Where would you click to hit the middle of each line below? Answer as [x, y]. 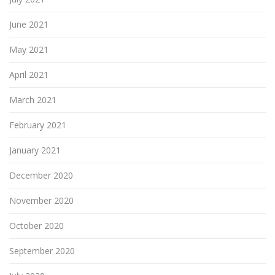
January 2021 [35, 150]
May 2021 [29, 50]
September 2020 [42, 251]
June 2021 [29, 25]
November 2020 [41, 201]
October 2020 [37, 226]
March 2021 [33, 100]
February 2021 [38, 125]
